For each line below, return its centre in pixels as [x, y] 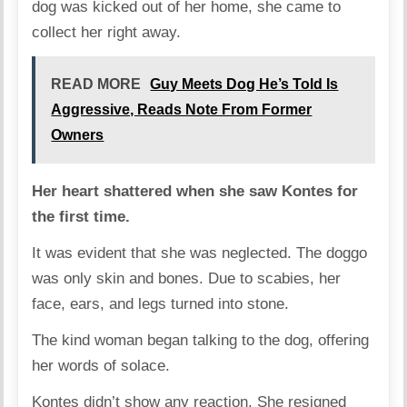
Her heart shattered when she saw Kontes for [195, 192]
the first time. [84, 217]
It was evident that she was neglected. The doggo [200, 253]
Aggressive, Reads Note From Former [182, 110]
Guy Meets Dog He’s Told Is [244, 84]
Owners [78, 135]
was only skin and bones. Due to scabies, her [187, 279]
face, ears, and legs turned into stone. [161, 304]
